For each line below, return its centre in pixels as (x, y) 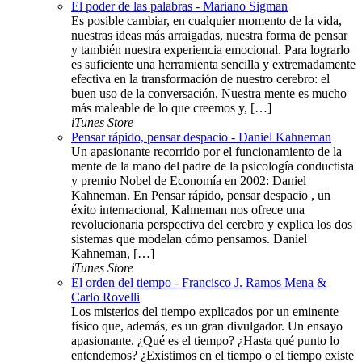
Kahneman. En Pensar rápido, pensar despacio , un (201, 196)
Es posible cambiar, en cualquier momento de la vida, (206, 21)
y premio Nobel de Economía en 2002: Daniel (189, 181)
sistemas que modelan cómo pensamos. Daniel (189, 239)
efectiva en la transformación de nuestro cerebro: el (200, 79)
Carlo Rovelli (105, 297)
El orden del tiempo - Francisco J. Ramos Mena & (199, 283)
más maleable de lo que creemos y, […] (171, 108)
